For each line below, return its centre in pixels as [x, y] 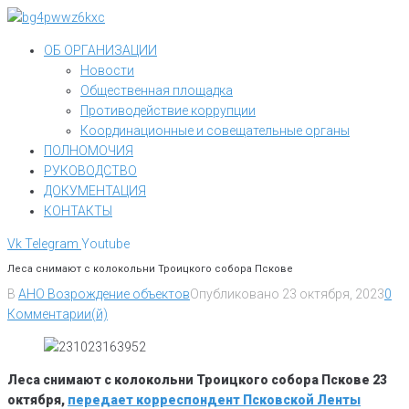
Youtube [105, 244]
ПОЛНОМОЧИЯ [89, 151]
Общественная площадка [157, 90]
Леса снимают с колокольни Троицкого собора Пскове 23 [197, 380]
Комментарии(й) [58, 315]
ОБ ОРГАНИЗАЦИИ [100, 50]
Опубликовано [236, 294]
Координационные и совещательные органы [215, 131]
